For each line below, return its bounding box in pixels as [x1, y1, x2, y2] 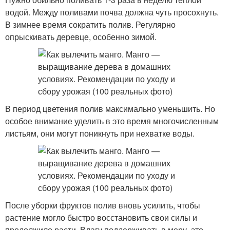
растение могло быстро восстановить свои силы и [5, 212, 197, 223]
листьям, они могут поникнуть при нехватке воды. [5, 127, 195, 139]
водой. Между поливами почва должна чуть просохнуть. [5, 6, 219, 18]
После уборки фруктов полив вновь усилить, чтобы [5, 199, 200, 211]
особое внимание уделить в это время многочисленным [5, 115, 219, 127]
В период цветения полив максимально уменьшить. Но [5, 103, 215, 114]
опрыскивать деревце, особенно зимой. [5, 31, 157, 43]
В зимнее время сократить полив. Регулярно [5, 18, 176, 30]
